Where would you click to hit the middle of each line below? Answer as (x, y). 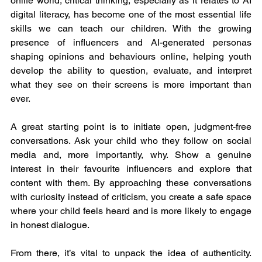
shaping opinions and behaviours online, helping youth (131, 56)
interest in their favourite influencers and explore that (131, 168)
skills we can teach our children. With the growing (131, 28)
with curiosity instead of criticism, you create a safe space (131, 196)
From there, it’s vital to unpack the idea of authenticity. (131, 253)
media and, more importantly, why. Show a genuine (131, 154)
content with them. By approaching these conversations (131, 182)
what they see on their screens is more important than (131, 84)
